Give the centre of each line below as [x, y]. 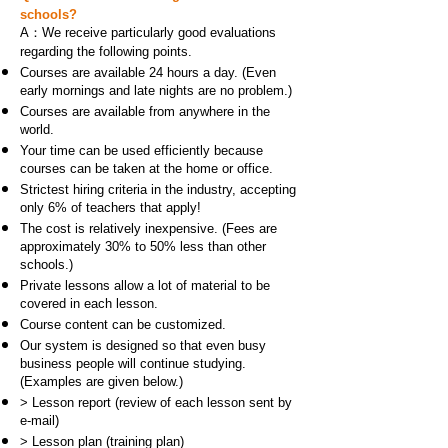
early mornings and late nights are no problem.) [156, 90]
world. [37, 129]
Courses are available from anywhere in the [145, 111]
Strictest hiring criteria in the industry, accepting [158, 189]
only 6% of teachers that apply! [110, 207]
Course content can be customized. [123, 324]
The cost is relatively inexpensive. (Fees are [148, 228]
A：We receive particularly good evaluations [148, 32]
